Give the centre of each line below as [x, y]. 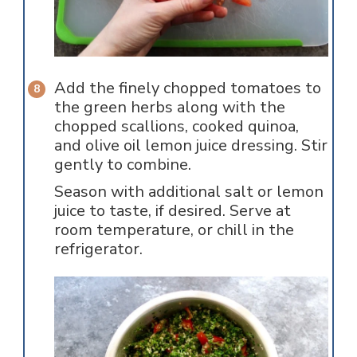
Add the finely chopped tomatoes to [187, 88]
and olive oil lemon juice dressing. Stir [190, 145]
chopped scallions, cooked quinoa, [176, 126]
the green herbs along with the [169, 107]
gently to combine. [122, 164]
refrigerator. [100, 249]
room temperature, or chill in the [174, 229]
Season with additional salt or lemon [188, 191]
